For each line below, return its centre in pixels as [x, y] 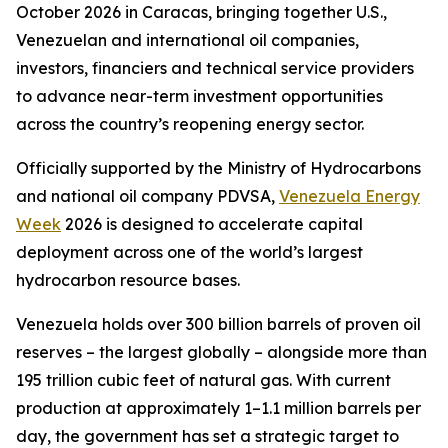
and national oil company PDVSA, [147, 196]
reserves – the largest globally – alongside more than [221, 352]
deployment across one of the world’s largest [189, 252]
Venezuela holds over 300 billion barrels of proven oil [218, 324]
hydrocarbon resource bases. [128, 280]
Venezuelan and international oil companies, [187, 40]
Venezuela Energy [349, 196]
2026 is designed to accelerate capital [212, 224]
